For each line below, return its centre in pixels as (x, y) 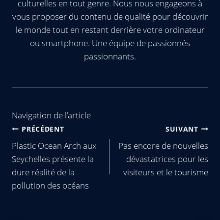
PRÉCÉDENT (43, 129)
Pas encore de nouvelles (163, 146)
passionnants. (110, 56)
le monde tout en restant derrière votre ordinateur (110, 30)
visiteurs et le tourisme (166, 172)
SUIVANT (182, 129)
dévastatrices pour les (167, 159)
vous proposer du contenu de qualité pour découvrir (110, 16)
